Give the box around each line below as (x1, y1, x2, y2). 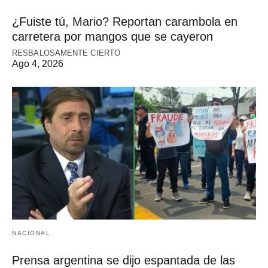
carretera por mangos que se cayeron (12, 30, 213, 44)
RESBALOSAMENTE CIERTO (12, 48, 121, 58)
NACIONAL (12, 230, 50, 237)
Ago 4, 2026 (12, 59, 63, 69)
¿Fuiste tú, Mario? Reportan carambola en (12, 15, 237, 29)
